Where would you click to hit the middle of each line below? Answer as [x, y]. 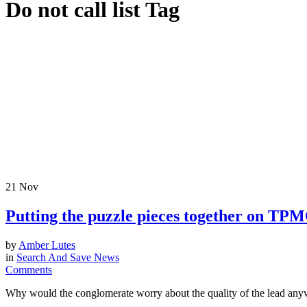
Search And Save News [68, 257]
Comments [29, 269]
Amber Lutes [47, 245]
